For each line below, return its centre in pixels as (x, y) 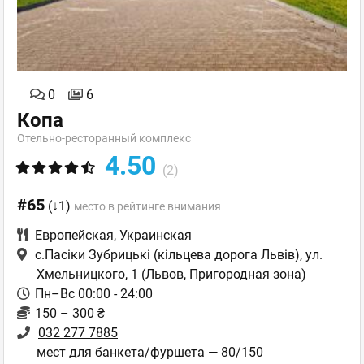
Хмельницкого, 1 (89, 275)
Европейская (74, 236)
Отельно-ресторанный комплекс (104, 139)
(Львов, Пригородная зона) (224, 275)
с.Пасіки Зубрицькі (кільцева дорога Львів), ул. (179, 255)
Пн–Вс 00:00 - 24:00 (94, 294)
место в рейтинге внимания (147, 207)
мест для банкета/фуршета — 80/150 (150, 353)
